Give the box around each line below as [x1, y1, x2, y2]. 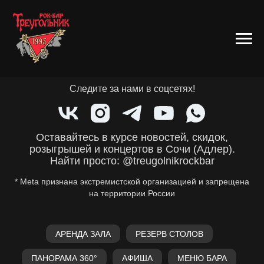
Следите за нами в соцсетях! [69, 84, 195, 94]
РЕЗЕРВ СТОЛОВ [135, 229, 203, 239]
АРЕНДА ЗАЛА [55, 229, 111, 239]
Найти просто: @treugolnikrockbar [49, 155, 214, 167]
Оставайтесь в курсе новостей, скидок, [36, 131, 228, 144]
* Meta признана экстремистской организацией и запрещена [15, 177, 249, 187]
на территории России [89, 189, 175, 199]
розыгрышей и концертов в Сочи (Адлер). [29, 143, 235, 156]
